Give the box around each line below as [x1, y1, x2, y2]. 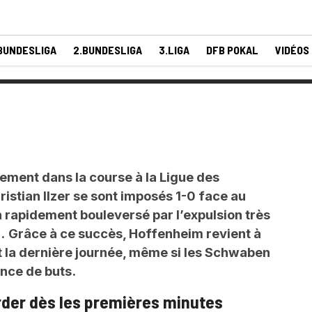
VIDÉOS [275, 43, 309, 56]
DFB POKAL [206, 43, 258, 56]
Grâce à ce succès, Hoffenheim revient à [8, 226, 261, 241]
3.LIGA [159, 43, 189, 56]
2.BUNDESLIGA [73, 43, 142, 56]
